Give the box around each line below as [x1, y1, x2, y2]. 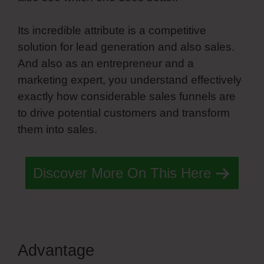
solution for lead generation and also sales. [18, 41, 235, 54]
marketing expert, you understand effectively [18, 74, 242, 87]
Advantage [18, 241, 99, 259]
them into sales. [18, 123, 97, 136]
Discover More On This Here [33, 164, 211, 181]
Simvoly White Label [99, 241, 244, 259]
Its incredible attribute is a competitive [18, 24, 206, 37]
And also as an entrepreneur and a [18, 57, 194, 70]
